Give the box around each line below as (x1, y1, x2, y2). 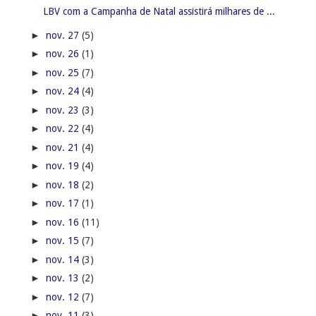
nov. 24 (45, 85, 82, 97)
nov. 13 (45, 272, 82, 284)
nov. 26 (45, 48, 82, 60)
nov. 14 (45, 253, 82, 265)
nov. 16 (45, 216, 82, 228)
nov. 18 (45, 178, 82, 190)
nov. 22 (45, 123, 82, 135)
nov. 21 (45, 141, 82, 153)
